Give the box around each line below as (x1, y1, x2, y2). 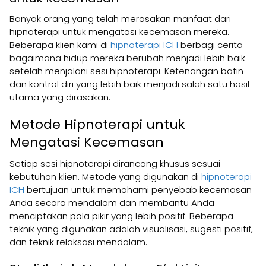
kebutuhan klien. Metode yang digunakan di (9, 170, 201, 183)
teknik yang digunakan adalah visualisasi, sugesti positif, (9, 222, 253, 235)
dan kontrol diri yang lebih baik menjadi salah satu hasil (9, 77, 249, 90)
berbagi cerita (178, 38, 243, 51)
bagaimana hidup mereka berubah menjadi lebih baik (9, 51, 245, 64)
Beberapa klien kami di (9, 38, 110, 51)
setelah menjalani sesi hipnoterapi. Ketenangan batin (9, 64, 243, 77)
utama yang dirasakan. (9, 90, 110, 103)
